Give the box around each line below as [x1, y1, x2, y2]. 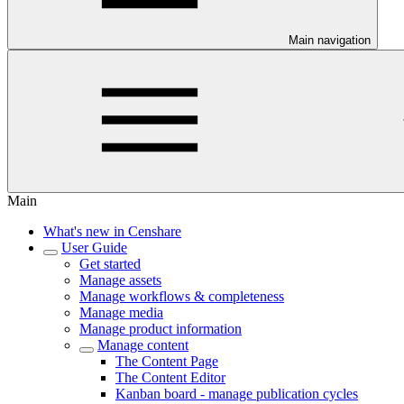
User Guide [61, 240, 127, 255]
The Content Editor [115, 370, 225, 385]
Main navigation [289, 33, 371, 47]
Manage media [79, 305, 163, 320]
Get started [79, 256, 141, 271]
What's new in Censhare [43, 224, 181, 239]
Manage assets [79, 272, 161, 288]
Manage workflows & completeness [79, 289, 284, 304]
